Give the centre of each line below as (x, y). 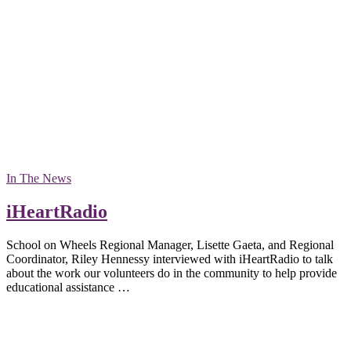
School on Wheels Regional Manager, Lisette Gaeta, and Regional (170, 244)
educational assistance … (68, 287)
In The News (39, 178)
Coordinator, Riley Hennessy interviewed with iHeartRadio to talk (170, 259)
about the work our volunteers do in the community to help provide (172, 273)
